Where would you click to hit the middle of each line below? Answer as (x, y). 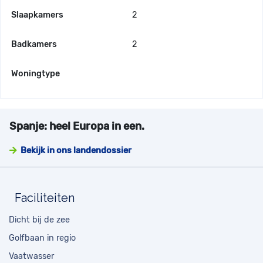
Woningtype (36, 74)
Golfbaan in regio (42, 238)
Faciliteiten (45, 198)
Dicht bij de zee (39, 220)
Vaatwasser (31, 257)
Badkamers (34, 45)
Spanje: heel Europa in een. (77, 127)
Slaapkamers (37, 15)
